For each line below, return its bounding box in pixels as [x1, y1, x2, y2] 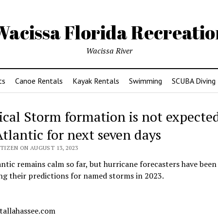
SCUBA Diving [172, 76, 216, 86]
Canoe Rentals [15, 76, 63, 86]
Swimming [129, 76, 162, 86]
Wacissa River [86, 45, 132, 56]
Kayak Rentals [73, 76, 119, 86]
